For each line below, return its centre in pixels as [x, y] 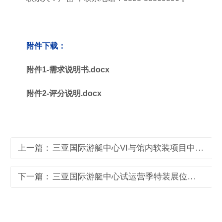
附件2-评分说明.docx [64, 93]
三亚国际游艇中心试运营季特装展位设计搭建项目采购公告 [192, 176]
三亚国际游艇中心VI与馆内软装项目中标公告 [199, 148]
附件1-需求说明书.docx [68, 69]
